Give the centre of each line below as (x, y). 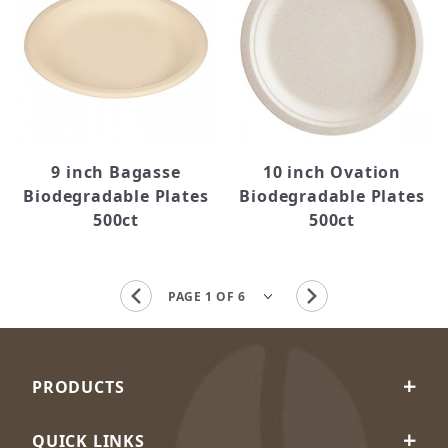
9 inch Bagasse (116, 172)
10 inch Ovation (331, 172)
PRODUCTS (78, 387)
